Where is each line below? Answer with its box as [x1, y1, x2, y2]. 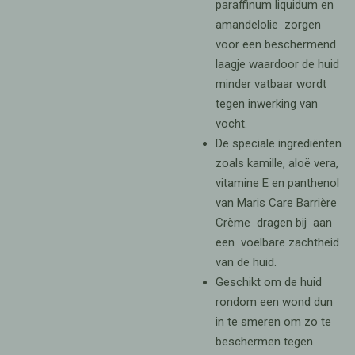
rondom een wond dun [215, 294, 333, 309]
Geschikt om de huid [215, 274, 322, 289]
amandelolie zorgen [215, 17, 321, 32]
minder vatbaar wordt [215, 76, 326, 91]
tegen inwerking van [215, 96, 318, 111]
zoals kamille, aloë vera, [215, 155, 338, 170]
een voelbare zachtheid [215, 235, 342, 250]
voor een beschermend [215, 36, 336, 52]
